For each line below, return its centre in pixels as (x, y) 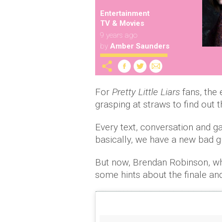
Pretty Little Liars (146, 92)
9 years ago (119, 35)
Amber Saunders (140, 46)
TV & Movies (122, 23)
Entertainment (125, 13)
